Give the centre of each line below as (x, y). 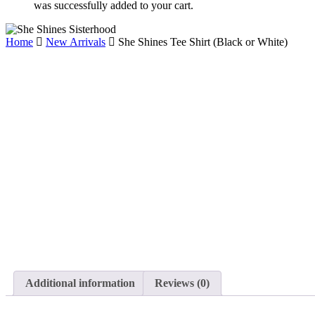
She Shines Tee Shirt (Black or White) (203, 42)
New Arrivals (76, 42)
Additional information (80, 283)
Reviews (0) (182, 283)
